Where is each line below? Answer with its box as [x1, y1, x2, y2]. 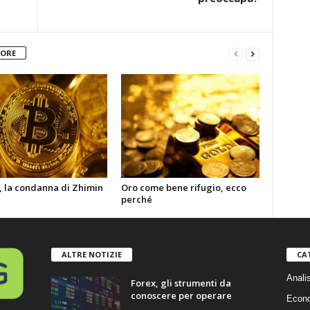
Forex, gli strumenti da [130, 276, 231, 289]
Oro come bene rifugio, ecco [120, 181, 246, 194]
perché [120, 193, 152, 206]
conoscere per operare [130, 289, 232, 302]
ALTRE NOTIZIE [61, 248, 122, 259]
